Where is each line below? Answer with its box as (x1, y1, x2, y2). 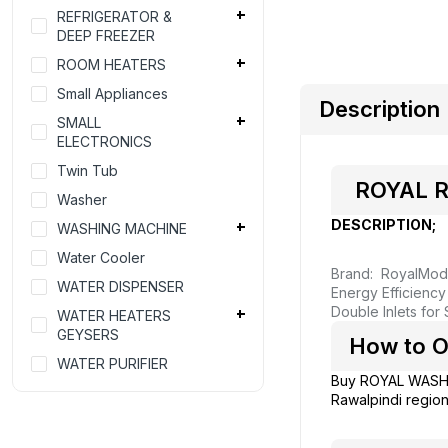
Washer (57, 191, 107, 209)
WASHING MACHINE (57, 220, 187, 238)
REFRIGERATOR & (57, 8, 172, 26)
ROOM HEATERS (57, 56, 166, 74)
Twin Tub (57, 162, 118, 180)
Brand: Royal (330, 265, 418, 283)
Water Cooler (57, 249, 145, 267)
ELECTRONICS (57, 133, 152, 151)
